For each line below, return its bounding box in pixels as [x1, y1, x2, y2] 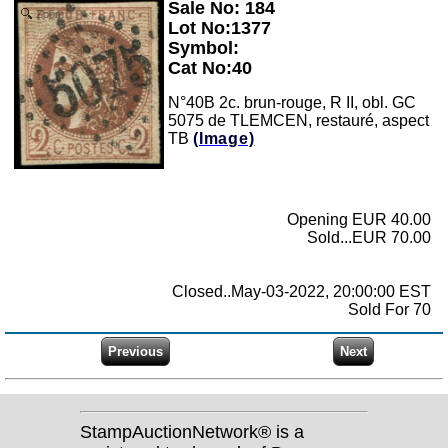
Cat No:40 [168, 57, 252, 78]
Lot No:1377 [168, 17, 271, 38]
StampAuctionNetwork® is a [80, 421, 304, 442]
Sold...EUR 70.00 [307, 229, 431, 247]
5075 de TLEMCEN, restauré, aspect [168, 111, 429, 129]
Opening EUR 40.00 [287, 211, 431, 229]
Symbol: [168, 37, 239, 58]
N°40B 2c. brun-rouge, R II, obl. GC [168, 93, 416, 111]
